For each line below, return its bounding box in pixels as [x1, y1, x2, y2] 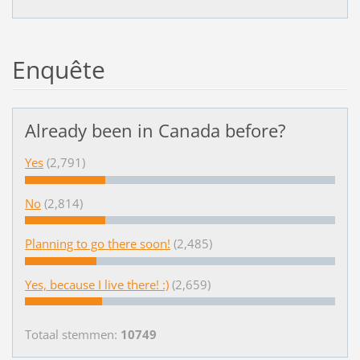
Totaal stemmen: [24, 325, 121, 342]
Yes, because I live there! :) [24, 276, 169, 292]
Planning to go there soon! [24, 235, 170, 252]
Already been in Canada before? [24, 118, 286, 144]
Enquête [11, 52, 105, 86]
